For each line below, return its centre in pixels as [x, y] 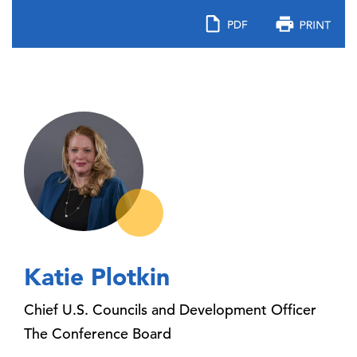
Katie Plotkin [97, 277]
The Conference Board [98, 333]
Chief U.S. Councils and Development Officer [170, 310]
